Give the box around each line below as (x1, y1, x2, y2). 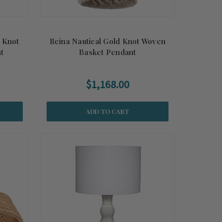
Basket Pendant (79, 47, 136, 57)
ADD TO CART (86, 107, 129, 115)
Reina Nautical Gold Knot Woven (49, 36, 166, 46)
